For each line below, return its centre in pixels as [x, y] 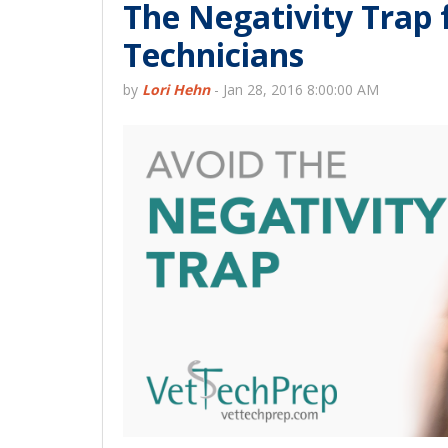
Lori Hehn [176, 89]
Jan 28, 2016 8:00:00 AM [301, 89]
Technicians [213, 54]
